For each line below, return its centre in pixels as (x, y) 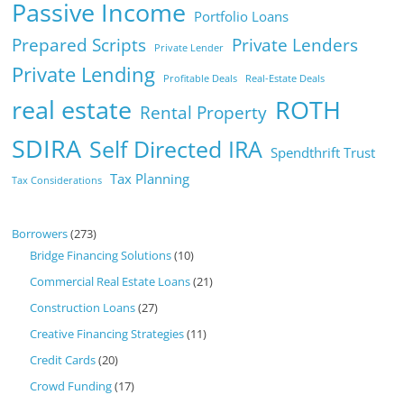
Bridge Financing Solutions (101, 255)
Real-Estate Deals (285, 78)
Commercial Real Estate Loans (110, 281)
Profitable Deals (201, 78)
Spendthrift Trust (323, 152)
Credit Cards (63, 359)
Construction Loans (83, 307)
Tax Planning (150, 178)
